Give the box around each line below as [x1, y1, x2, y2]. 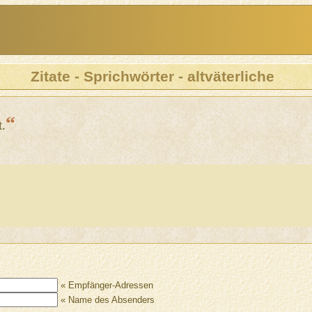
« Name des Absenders [57, 295, 155, 306]
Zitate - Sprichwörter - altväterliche [31, 68, 275, 85]
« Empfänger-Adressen [57, 280, 153, 291]
